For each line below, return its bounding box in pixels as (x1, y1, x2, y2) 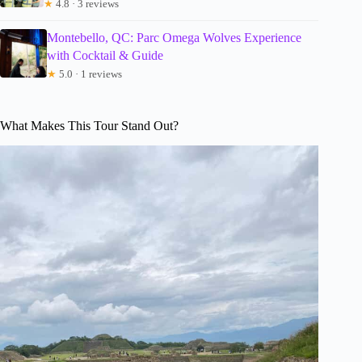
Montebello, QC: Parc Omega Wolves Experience (47, 30, 302, 44)
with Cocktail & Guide (47, 48, 164, 62)
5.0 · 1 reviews (57, 67, 123, 80)
